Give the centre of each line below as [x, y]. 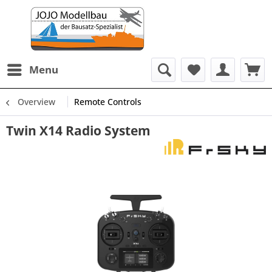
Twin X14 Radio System [78, 131]
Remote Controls [108, 102]
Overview [36, 102]
